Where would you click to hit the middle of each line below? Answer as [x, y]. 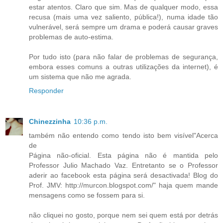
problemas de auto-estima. [71, 37]
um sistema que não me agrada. [80, 76]
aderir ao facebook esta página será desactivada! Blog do [123, 175]
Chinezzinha [50, 121]
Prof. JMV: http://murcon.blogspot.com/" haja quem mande [123, 185]
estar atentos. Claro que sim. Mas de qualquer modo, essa [123, 7]
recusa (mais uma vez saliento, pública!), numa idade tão [123, 17]
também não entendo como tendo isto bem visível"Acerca [123, 135]
